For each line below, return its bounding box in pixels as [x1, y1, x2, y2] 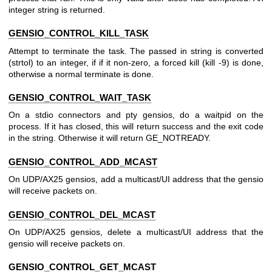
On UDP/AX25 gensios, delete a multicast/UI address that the [8, 226, 263, 237]
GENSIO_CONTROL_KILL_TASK [8, 28, 149, 39]
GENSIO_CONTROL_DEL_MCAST [8, 209, 155, 220]
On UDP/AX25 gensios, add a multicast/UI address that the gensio [8, 174, 263, 185]
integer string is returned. [8, 4, 105, 15]
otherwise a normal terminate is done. [8, 69, 154, 79]
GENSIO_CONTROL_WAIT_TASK [8, 92, 151, 103]
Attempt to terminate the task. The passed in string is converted [8, 46, 263, 56]
